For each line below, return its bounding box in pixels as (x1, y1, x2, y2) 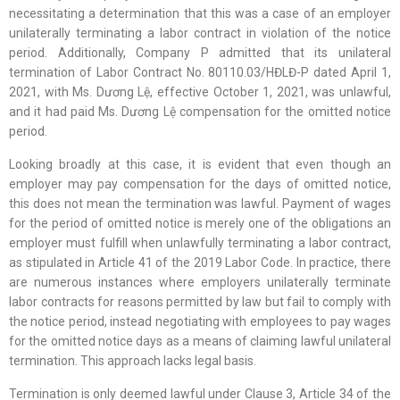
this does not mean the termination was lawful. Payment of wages (9, 196, 391, 211)
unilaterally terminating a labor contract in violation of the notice (9, 26, 391, 40)
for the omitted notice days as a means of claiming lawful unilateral (9, 334, 391, 348)
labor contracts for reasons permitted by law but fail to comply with (9, 295, 391, 309)
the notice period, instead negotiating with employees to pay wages (9, 314, 391, 329)
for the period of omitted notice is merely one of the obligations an (9, 216, 391, 230)
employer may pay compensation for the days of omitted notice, (9, 177, 391, 191)
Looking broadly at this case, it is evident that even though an (9, 157, 391, 171)
